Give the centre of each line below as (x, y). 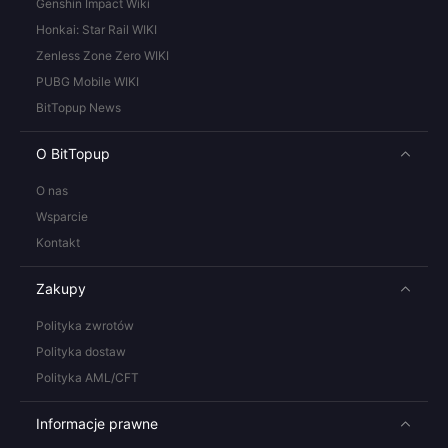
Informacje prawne (97, 423)
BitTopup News (78, 107)
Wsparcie (62, 216)
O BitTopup (73, 153)
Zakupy (61, 288)
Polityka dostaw (81, 351)
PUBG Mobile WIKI (87, 81)
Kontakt (58, 242)
